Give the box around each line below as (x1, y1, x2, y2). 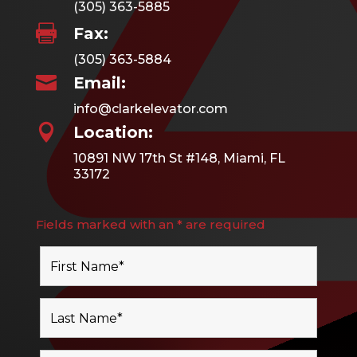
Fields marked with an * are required (35, 217, 265, 233)
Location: (73, 123, 153, 143)
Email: (73, 73, 126, 93)
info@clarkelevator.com (73, 101, 228, 117)
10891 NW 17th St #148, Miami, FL (73, 151, 285, 167)
